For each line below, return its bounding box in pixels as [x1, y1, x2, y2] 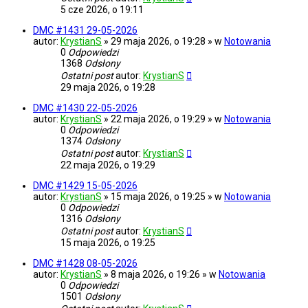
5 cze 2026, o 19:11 [60, 4, 144, 16]
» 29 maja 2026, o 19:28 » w [104, 36, 224, 47]
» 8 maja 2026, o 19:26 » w [104, 269, 219, 280]
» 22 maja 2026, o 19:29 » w [104, 113, 224, 125]
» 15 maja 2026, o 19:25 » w [104, 191, 224, 203]
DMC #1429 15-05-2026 [33, 180, 137, 192]
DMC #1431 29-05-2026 [33, 25, 137, 36]
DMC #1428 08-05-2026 [33, 258, 137, 269]
